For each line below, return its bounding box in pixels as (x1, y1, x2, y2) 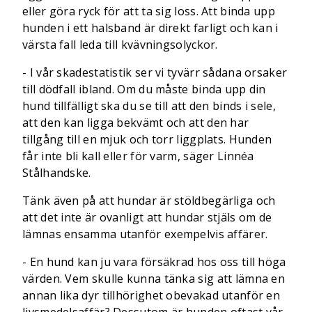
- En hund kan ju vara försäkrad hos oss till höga (22, 254, 286, 270)
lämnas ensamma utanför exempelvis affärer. (22, 226, 268, 242)
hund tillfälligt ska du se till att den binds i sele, (22, 98, 276, 114)
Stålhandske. (22, 165, 91, 180)
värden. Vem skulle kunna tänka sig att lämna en (22, 271, 286, 286)
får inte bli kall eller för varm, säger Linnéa (22, 148, 254, 164)
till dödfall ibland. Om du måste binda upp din (22, 81, 266, 97)
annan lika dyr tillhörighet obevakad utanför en (22, 288, 281, 303)
